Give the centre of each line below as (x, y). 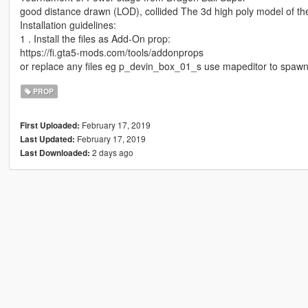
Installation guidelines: (68, 25)
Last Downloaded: (55, 153)
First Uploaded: (49, 126)
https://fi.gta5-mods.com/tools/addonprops (111, 53)
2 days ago (111, 153)
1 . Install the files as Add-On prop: (95, 39)
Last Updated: (47, 140)
